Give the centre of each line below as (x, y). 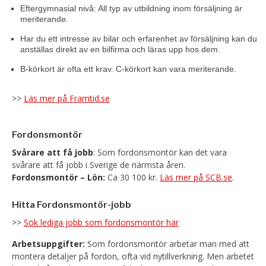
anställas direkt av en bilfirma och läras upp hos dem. (120, 49)
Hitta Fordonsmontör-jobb (72, 204)
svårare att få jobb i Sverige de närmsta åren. (99, 165)
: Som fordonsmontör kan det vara (160, 152)
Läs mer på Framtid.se (67, 98)
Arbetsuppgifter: (50, 244)
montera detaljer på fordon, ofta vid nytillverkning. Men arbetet (133, 256)
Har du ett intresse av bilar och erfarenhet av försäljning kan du (139, 39)
